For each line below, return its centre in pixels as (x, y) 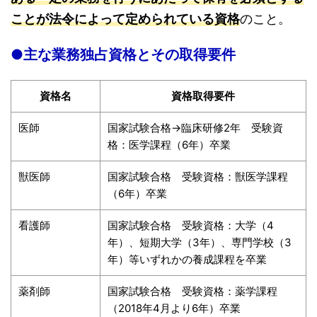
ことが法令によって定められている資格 (125, 18)
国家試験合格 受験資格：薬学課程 (192, 291)
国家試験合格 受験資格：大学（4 (191, 225)
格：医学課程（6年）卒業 (169, 144)
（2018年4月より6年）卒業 (174, 308)
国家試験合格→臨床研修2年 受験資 (195, 127)
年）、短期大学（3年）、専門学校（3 (200, 242)
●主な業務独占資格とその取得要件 (123, 54)
